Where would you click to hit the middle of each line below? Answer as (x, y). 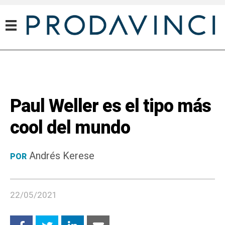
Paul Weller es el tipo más (110, 106)
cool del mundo (70, 128)
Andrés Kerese (62, 156)
